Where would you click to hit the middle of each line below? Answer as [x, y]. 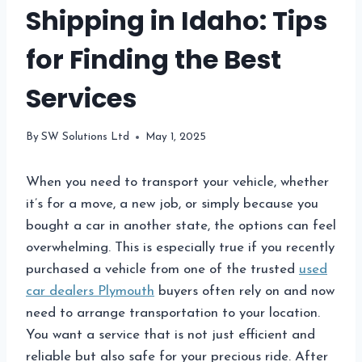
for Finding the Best [154, 59]
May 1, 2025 [176, 137]
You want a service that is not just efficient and [170, 335]
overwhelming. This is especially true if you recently [180, 248]
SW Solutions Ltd [86, 137]
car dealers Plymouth [90, 292]
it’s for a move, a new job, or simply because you [172, 204]
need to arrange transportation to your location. [173, 314]
